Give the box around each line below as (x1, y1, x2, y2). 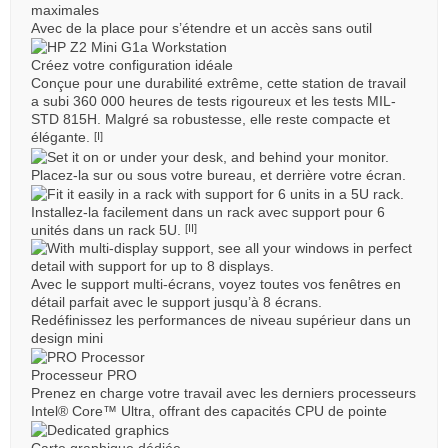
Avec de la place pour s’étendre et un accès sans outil (31, 19, 372, 36)
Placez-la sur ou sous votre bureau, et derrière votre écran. (31, 166, 406, 183)
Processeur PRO (31, 367, 137, 384)
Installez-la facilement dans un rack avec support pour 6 (31, 203, 385, 220)
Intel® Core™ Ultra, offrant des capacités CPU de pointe (31, 403, 387, 420)
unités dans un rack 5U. (31, 221, 185, 238)
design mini (31, 329, 103, 346)
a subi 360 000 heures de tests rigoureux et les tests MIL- (31, 93, 396, 110)
